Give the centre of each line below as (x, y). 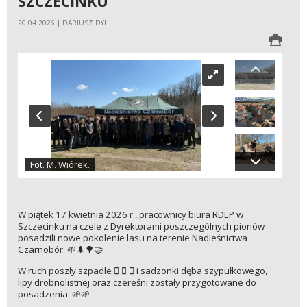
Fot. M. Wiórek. (60, 165)
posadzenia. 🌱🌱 (54, 294)
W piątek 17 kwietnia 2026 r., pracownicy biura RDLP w (131, 215)
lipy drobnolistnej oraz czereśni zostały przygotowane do (137, 282)
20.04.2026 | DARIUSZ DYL (63, 23)
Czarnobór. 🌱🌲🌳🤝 (60, 250)
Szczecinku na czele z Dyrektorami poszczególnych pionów (141, 226)
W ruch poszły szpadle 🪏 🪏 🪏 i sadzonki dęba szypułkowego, (143, 270)
